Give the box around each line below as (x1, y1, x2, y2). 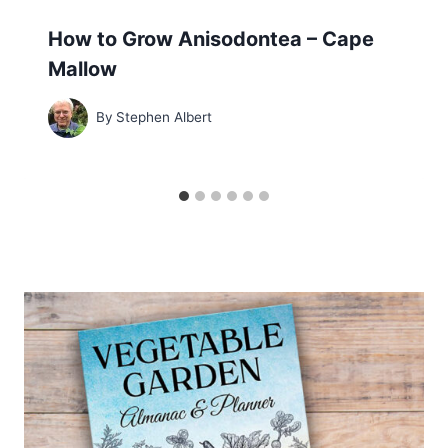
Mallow (48, 57, 117, 82)
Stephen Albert (116, 109, 213, 126)
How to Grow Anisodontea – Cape (48, 27, 374, 52)
